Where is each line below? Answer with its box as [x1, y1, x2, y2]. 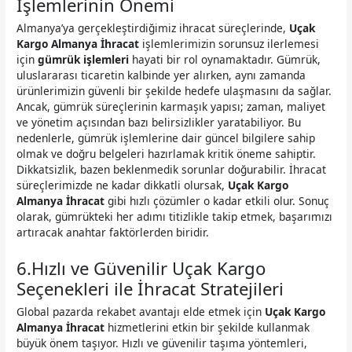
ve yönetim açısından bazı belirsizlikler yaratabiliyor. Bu [16, 115, 302, 130]
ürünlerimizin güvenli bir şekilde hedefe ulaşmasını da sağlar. [16, 83, 332, 99]
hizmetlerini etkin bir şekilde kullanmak [104, 319, 310, 335]
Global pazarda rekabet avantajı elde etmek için [16, 303, 266, 319]
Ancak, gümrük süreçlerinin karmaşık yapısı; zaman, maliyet [16, 99, 326, 115]
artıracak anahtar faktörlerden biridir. [16, 225, 210, 240]
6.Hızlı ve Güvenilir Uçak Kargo [16, 255, 266, 280]
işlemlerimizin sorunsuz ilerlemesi [139, 36, 320, 52]
